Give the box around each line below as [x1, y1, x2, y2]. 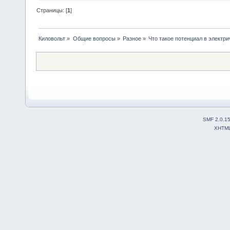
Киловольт [39, 35, 66, 42]
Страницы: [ [36, 7, 68, 14]
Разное [122, 35, 141, 42]
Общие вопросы [72, 35, 116, 42]
